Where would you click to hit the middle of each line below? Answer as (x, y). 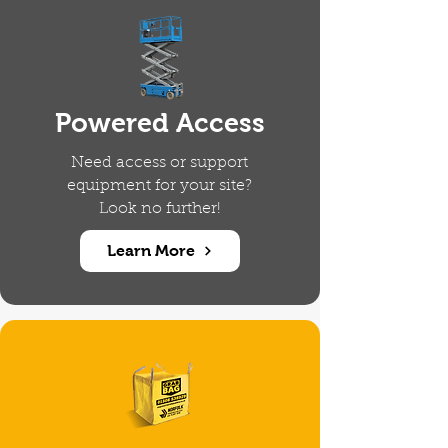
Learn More (151, 251)
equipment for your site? (159, 185)
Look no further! (159, 208)
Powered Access (160, 122)
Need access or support (159, 162)
